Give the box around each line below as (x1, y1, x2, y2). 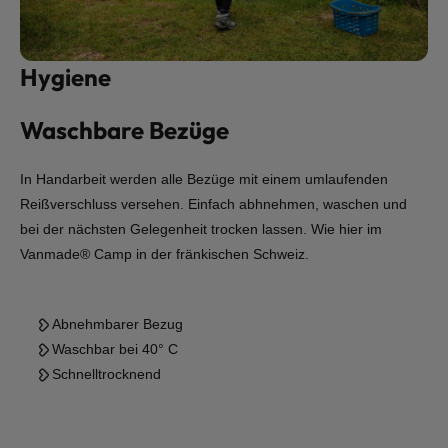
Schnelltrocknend (52, 366, 181, 382)
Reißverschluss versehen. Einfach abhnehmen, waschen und (20, 196, 407, 212)
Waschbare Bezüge (20, 115, 229, 145)
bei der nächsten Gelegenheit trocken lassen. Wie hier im (20, 221, 382, 237)
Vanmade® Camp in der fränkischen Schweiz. (20, 246, 309, 262)
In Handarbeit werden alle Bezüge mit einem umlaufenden (20, 171, 388, 187)
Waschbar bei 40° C (52, 341, 190, 357)
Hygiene (20, 62, 111, 92)
